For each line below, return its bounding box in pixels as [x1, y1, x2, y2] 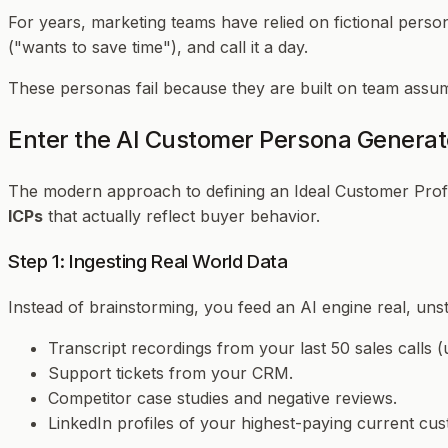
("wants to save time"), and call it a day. [8, 36, 308, 57]
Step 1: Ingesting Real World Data [8, 250, 288, 274]
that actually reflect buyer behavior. [43, 205, 320, 226]
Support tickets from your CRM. [48, 362, 293, 383]
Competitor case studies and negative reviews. [48, 387, 397, 408]
